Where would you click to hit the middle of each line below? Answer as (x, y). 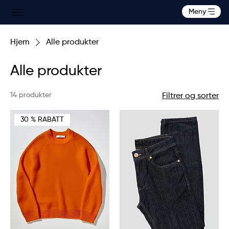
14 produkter (31, 95)
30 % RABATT (42, 119)
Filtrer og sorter (190, 96)
